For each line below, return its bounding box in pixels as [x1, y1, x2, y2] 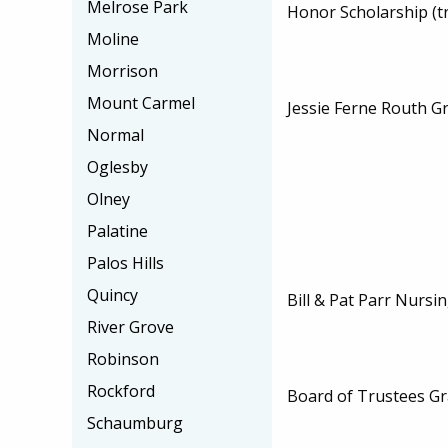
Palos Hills [87, 252, 164, 274]
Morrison [87, 60, 158, 82]
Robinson [87, 348, 159, 370]
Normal [87, 124, 144, 146]
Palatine [87, 220, 148, 242]
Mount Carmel [87, 92, 195, 114]
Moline [87, 28, 139, 50]
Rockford [87, 380, 155, 402]
